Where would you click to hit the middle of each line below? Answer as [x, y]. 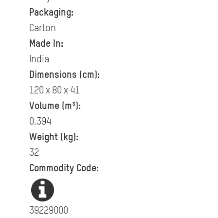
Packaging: [51, 13]
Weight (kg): [54, 138]
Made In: [46, 45]
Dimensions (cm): [64, 76]
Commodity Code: [64, 169]
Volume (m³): [55, 107]
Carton [42, 29]
